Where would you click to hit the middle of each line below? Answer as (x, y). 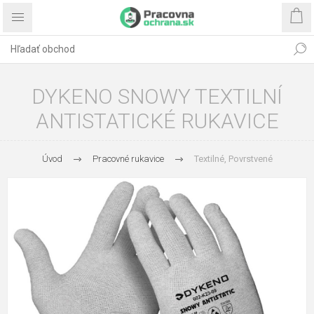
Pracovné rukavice (128, 159)
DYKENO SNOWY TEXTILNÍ (157, 96)
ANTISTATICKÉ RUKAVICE (157, 121)
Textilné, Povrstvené (233, 159)
